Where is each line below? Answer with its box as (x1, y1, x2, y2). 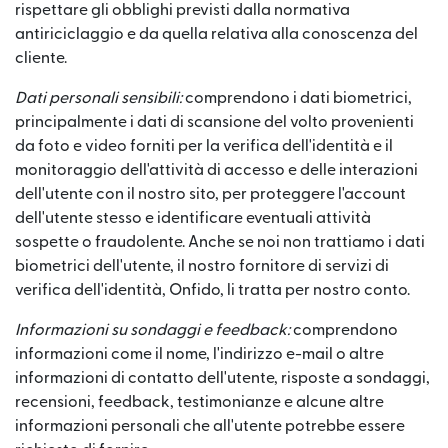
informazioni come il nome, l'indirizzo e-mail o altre (15, 346, 384, 362)
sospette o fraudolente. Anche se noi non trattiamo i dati (15, 234, 425, 250)
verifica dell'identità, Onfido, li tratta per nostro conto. (15, 282, 410, 298)
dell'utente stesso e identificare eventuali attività (15, 210, 371, 226)
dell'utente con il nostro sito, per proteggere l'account (15, 186, 406, 202)
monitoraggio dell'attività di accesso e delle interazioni (15, 162, 418, 178)
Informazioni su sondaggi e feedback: (15, 322, 290, 338)
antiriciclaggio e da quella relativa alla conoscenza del (15, 26, 418, 42)
